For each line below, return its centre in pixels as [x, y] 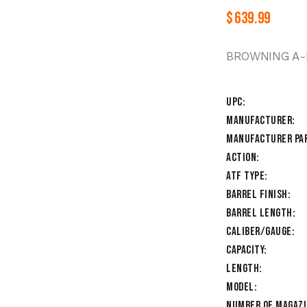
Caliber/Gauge [259, 232]
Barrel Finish [257, 195]
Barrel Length [259, 213]
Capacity [245, 250]
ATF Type [245, 176]
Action [241, 158]
